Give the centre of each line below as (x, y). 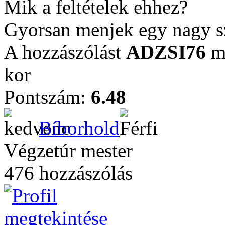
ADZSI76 (166, 52)
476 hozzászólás (68, 173)
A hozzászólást (65, 52)
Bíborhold (79, 128)
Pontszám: (47, 97)
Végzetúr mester (68, 150)
